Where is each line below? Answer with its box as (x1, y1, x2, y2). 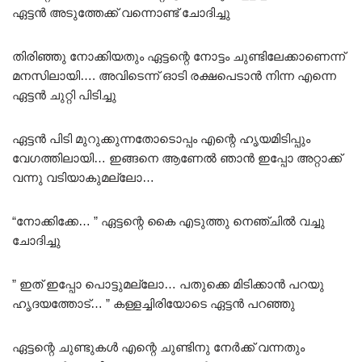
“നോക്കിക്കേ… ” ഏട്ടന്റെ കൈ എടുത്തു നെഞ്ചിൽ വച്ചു (12, 213, 325, 228)
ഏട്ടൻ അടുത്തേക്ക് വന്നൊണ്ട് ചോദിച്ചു (12, 5, 230, 19)
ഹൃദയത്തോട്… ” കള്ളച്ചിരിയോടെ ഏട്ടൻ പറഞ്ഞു (12, 296, 295, 310)
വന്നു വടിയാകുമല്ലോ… (12, 170, 154, 184)
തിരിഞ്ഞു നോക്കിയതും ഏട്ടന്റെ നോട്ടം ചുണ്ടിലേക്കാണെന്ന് (12, 48, 345, 63)
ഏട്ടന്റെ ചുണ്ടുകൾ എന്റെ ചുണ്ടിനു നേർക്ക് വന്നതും (12, 339, 305, 354)
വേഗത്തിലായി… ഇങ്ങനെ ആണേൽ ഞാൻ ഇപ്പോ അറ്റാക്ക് (12, 150, 342, 165)
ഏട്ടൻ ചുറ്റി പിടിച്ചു (12, 87, 116, 102)
